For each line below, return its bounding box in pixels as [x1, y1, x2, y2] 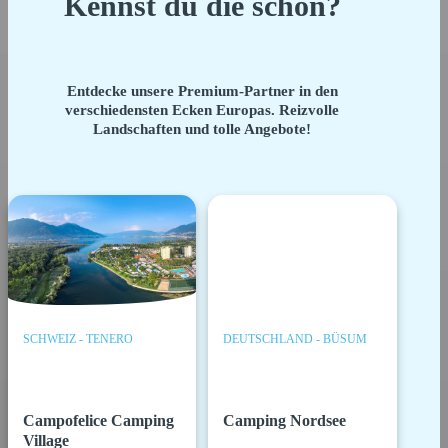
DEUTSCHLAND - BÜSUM [223, 332, 368, 347]
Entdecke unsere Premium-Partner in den [66, 83, 338, 100]
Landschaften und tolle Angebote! [93, 121, 312, 138]
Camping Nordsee [223, 411, 347, 429]
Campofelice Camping [23, 411, 175, 429]
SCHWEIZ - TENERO [23, 332, 134, 347]
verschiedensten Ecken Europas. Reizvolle [65, 102, 340, 119]
